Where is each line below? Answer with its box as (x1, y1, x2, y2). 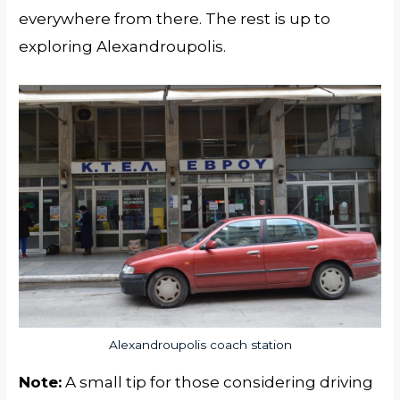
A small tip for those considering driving (62, 372, 374, 391)
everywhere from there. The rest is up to (19, 10, 331, 29)
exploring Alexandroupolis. (19, 37, 227, 56)
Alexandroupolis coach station (108, 337, 292, 353)
